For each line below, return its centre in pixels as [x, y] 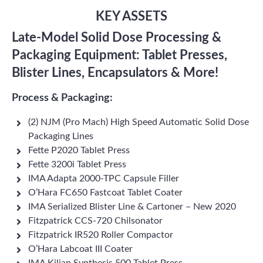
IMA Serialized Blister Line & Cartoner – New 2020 [132, 207]
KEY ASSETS [131, 16]
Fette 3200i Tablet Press [77, 164]
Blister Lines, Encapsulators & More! [115, 73]
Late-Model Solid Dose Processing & [117, 38]
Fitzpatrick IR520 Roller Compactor [101, 235]
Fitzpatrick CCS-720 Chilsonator [95, 221]
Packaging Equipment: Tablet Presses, [119, 55]
